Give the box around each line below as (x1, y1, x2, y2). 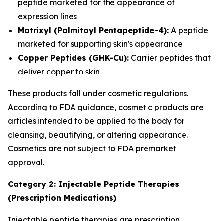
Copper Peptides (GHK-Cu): (18, 53, 129, 63)
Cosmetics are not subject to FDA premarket (8, 144, 176, 153)
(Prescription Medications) (8, 193, 116, 203)
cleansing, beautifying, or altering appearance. (8, 130, 188, 140)
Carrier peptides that (129, 53, 211, 63)
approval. (8, 157, 44, 167)
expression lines (18, 11, 77, 21)
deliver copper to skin (18, 67, 100, 76)
